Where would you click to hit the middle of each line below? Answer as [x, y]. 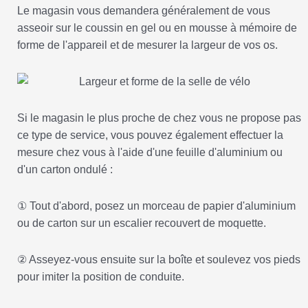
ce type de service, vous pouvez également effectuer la [150, 135]
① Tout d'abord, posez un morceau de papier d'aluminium [156, 206]
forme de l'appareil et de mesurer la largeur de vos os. [147, 45]
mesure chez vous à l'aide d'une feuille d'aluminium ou [150, 153]
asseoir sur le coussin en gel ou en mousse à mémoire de [157, 28]
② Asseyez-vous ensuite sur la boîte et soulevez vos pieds [159, 260]
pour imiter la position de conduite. [101, 277]
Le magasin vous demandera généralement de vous [144, 11]
